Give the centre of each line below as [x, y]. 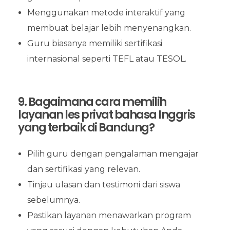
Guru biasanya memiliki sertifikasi [94, 44]
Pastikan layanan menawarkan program [109, 216]
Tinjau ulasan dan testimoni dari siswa [103, 185]
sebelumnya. [53, 200]
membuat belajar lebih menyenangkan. [109, 28]
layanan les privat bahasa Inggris [107, 115]
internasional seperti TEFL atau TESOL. [107, 59]
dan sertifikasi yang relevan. [83, 169]
